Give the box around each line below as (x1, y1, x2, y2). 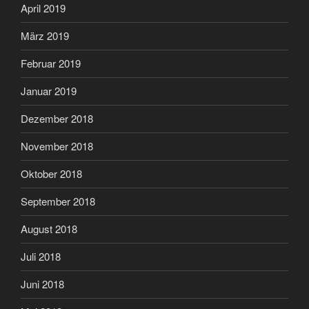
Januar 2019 (21, 83, 77, 99)
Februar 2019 (21, 56, 81, 71)
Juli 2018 (21, 249, 61, 264)
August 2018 (21, 221, 77, 237)
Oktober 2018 (21, 166, 82, 181)
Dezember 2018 (21, 111, 93, 126)
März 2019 (21, 28, 69, 43)
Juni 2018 (21, 277, 64, 292)
